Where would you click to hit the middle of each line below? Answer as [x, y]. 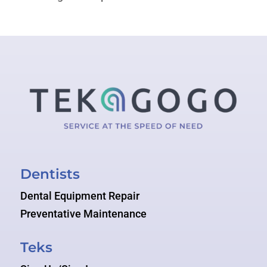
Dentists [50, 174]
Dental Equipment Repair [80, 196]
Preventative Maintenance [83, 214]
